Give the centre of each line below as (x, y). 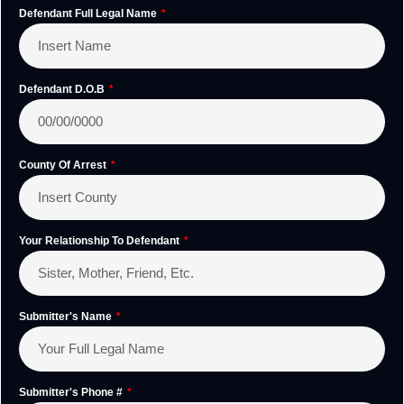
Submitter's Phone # (72, 393)
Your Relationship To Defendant (101, 241)
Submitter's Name (67, 317)
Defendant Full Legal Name (89, 14)
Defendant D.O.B (63, 90)
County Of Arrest (64, 165)
